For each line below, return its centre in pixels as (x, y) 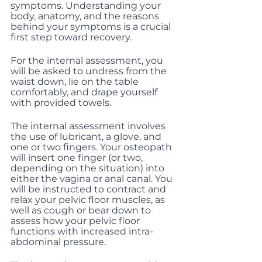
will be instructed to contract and (89, 189)
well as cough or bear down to (82, 210)
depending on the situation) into (89, 168)
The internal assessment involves (89, 126)
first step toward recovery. (71, 37)
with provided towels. (61, 103)
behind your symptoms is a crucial (92, 27)
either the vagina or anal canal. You (93, 179)
